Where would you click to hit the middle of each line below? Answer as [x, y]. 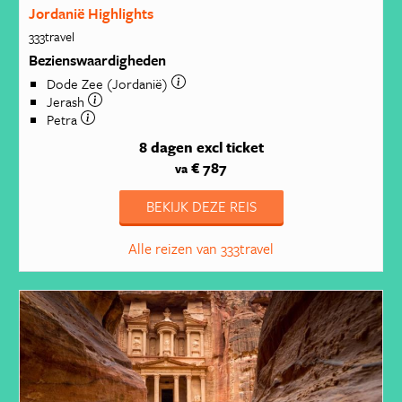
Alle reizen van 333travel [201, 249]
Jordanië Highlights [91, 14]
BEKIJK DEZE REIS [201, 207]
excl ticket [230, 148]
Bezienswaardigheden [97, 60]
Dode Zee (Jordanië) [109, 83]
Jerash [67, 101]
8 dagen [166, 148]
